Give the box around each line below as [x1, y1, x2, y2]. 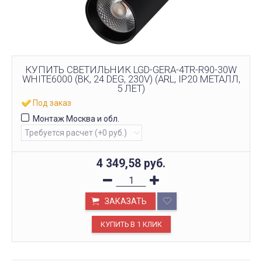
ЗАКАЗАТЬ [105, 196, 147, 206]
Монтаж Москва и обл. [33, 113, 119, 123]
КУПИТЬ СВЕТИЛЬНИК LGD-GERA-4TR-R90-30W [25, 63, 237, 75]
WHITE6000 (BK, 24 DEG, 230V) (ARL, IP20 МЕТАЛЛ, [22, 73, 240, 85]
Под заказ [33, 98, 71, 108]
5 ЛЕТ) [117, 82, 145, 94]
